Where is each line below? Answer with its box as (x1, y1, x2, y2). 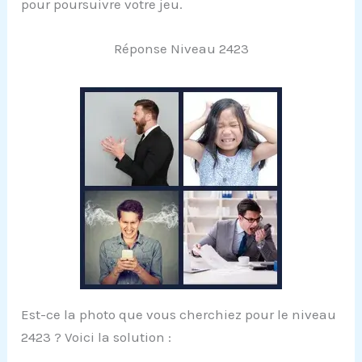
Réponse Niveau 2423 (113, 40, 249, 57)
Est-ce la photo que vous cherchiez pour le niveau (21, 305, 337, 322)
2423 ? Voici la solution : (21, 328, 172, 345)
